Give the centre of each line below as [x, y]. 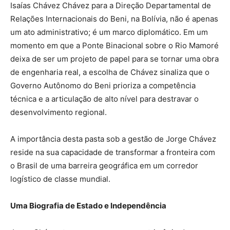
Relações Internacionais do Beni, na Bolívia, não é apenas [114, 19]
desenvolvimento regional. [59, 112]
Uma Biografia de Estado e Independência [88, 206]
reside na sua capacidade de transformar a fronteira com [113, 152]
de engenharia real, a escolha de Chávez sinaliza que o [110, 72]
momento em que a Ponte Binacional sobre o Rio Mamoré [114, 46]
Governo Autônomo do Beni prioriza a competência [103, 86]
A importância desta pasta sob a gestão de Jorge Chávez [113, 139]
